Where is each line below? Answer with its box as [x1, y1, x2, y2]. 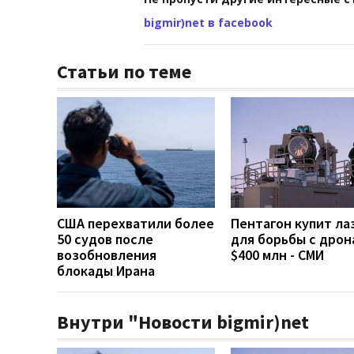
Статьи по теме [57, 58, 191, 84]
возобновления [57, 245, 156, 264]
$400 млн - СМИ [231, 245, 324, 264]
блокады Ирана [57, 261, 155, 280]
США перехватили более [57, 213, 214, 232]
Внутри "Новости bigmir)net [57, 309, 309, 334]
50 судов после [57, 229, 153, 248]
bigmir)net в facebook [144, 14, 273, 30]
